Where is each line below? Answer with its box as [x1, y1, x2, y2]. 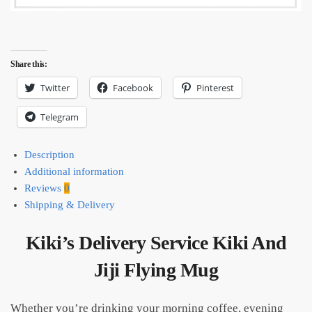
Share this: [10, 58, 47, 69]
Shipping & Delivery [24, 198, 115, 210]
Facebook [113, 81, 153, 94]
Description [24, 148, 75, 160]
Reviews [24, 182, 64, 194]
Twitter [40, 81, 70, 94]
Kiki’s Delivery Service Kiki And [25, 232, 287, 254]
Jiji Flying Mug [93, 259, 219, 281]
